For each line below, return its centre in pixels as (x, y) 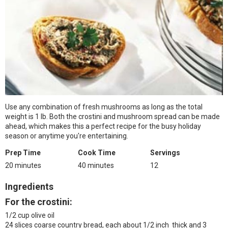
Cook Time (96, 153)
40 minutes (96, 165)
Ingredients (29, 187)
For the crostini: (39, 202)
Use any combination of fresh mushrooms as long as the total (104, 107)
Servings (165, 153)
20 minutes (23, 165)
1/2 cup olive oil (30, 215)
